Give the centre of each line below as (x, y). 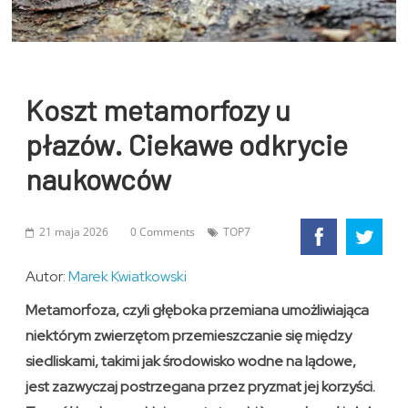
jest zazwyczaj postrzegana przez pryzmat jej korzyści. (201, 387)
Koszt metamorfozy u (158, 110)
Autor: (47, 277)
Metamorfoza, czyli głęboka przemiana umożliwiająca (198, 311)
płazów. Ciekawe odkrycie (187, 144)
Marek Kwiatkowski (128, 277)
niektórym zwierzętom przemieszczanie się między (189, 336)
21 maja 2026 (74, 232)
